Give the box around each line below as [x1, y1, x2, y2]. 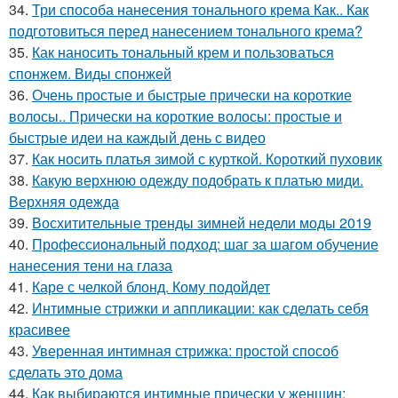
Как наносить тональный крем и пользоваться [32, 41, 334, 62]
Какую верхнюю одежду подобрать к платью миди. [32, 169, 363, 190]
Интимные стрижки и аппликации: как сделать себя [32, 297, 369, 318]
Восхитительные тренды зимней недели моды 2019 [32, 211, 371, 233]
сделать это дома [9, 361, 123, 382]
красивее [9, 318, 70, 339]
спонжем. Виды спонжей [9, 62, 171, 84]
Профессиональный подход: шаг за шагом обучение [32, 233, 378, 254]
